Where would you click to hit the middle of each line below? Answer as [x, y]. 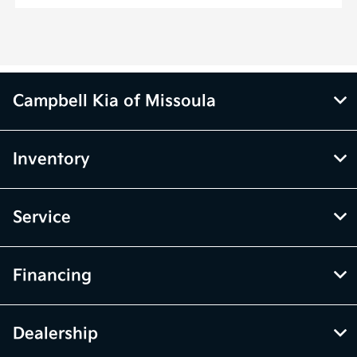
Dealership [55, 334]
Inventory [51, 160]
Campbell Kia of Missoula [114, 102]
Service [42, 218]
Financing [52, 276]
